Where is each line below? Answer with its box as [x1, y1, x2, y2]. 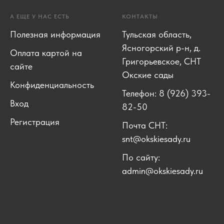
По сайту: [122, 152, 160, 163]
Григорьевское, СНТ [122, 56, 201, 67]
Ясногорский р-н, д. [122, 42, 200, 53]
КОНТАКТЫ [122, 13, 158, 20]
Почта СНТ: [122, 120, 167, 131]
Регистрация [10, 116, 59, 127]
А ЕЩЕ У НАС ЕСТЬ [10, 13, 69, 20]
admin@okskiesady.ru [122, 165, 203, 176]
